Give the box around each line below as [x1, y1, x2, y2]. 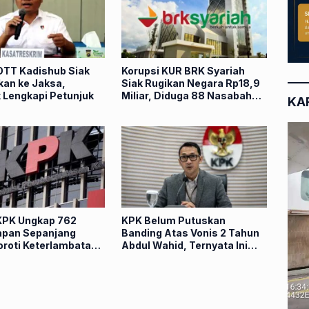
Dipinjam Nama [121, 101, 197, 114]
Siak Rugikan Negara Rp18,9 [121, 77, 260, 89]
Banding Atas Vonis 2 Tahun [121, 227, 259, 239]
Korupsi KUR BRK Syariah [121, 64, 245, 77]
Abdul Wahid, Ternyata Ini [121, 239, 248, 252]
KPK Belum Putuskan [121, 215, 226, 227]
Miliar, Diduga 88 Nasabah [121, 89, 252, 101]
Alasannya [121, 252, 175, 264]
